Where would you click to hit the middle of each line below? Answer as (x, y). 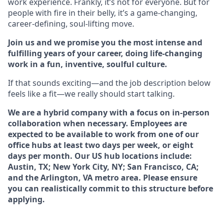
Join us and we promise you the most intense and (105, 43)
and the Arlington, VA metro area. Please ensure (103, 178)
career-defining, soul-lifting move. (71, 24)
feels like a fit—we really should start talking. (91, 94)
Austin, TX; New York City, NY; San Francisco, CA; (103, 167)
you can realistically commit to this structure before (110, 189)
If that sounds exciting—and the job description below (109, 83)
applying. (26, 200)
